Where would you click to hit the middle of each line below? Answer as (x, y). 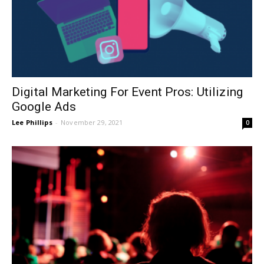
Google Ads (44, 106)
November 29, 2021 (92, 122)
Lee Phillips (32, 122)
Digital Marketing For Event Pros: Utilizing (128, 92)
